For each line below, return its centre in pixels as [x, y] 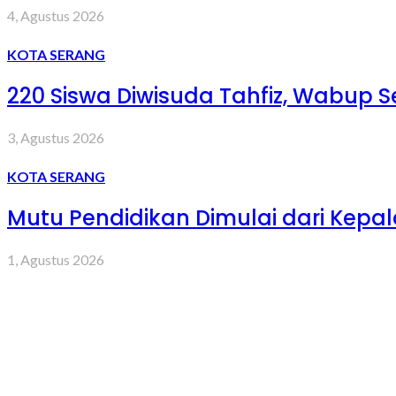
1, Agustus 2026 [56, 259]
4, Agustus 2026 [56, 15]
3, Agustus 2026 [56, 137]
